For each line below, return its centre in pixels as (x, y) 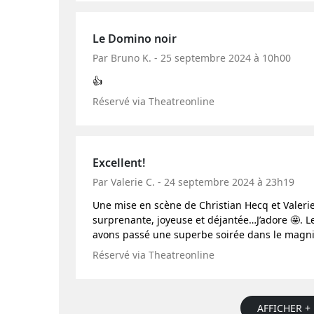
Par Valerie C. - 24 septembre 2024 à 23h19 (193, 182)
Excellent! (119, 163)
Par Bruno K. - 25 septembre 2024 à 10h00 (192, 58)
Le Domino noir (135, 39)
